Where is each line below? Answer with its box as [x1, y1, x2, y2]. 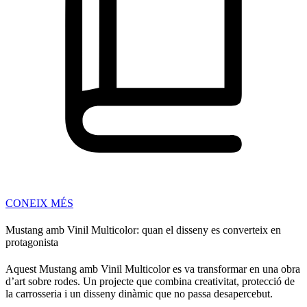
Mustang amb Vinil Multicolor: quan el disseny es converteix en [5, 224, 281, 236]
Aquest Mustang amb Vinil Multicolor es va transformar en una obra [5, 263, 300, 275]
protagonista [5, 236, 58, 249]
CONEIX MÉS [5, 197, 73, 209]
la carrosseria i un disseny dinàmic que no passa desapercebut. [5, 288, 273, 300]
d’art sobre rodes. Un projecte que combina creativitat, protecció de [5, 275, 295, 288]
